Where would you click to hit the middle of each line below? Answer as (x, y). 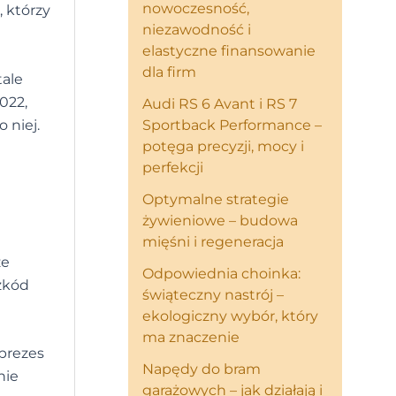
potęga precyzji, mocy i (224, 146)
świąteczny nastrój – (213, 295)
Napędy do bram (202, 369)
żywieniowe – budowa (221, 221)
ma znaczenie (191, 337)
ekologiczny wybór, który (231, 316)
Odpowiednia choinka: (222, 274)
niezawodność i (197, 30)
